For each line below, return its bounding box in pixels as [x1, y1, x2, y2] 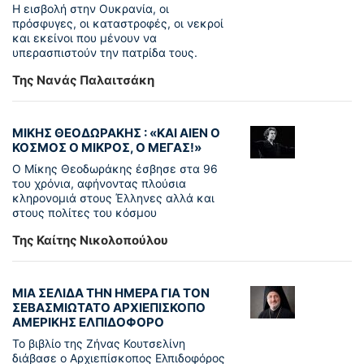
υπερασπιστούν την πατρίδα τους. [12, 45, 197, 60]
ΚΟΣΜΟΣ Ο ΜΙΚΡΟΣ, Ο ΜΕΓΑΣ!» [12, 140, 201, 156]
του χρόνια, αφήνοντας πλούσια [12, 176, 186, 191]
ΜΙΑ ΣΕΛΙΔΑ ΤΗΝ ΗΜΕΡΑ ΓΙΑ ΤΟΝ [12, 285, 210, 301]
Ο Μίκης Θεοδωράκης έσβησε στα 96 [12, 162, 218, 176]
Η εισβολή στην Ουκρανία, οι [12, 2, 169, 16]
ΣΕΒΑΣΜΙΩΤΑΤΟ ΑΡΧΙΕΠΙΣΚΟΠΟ [12, 300, 206, 316]
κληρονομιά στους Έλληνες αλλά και [12, 191, 214, 206]
